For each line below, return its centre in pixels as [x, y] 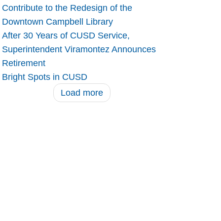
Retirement [23, 63]
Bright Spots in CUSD [44, 77]
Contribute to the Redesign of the [67, 8]
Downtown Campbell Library [57, 22]
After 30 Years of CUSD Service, [66, 36]
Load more [82, 93]
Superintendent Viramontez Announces [79, 50]
